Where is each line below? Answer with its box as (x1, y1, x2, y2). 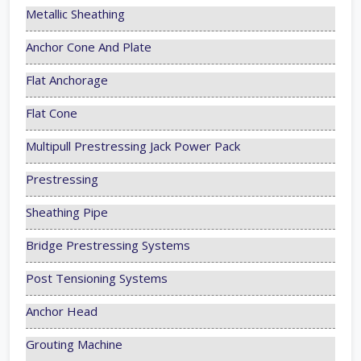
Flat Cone (26, 105, 77, 122)
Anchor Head (26, 303, 98, 320)
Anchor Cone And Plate (26, 39, 151, 56)
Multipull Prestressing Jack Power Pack (26, 138, 240, 155)
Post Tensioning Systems (26, 270, 168, 287)
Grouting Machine (26, 336, 122, 353)
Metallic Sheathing (26, 6, 125, 23)
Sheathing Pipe (26, 204, 108, 221)
